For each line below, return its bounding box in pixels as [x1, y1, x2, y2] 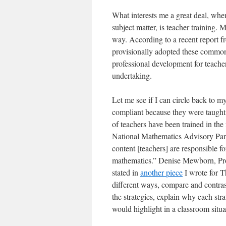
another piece [140, 167, 183, 178]
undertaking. [112, 70, 152, 81]
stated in [112, 167, 140, 178]
